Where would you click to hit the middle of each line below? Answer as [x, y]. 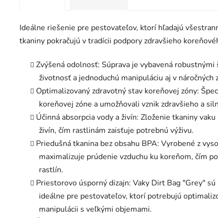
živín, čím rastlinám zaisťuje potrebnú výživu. [116, 131]
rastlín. [51, 170]
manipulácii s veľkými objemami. [95, 209]
